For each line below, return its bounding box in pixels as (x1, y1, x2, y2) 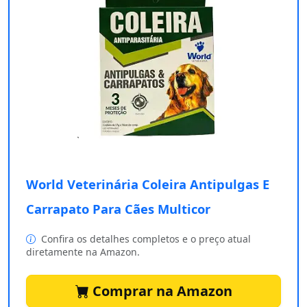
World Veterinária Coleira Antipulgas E (26, 175, 269, 193)
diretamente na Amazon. (26, 245, 140, 259)
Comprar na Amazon (88, 282, 232, 301)
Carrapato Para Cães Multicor (26, 200, 210, 218)
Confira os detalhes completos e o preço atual (38, 232, 251, 246)
